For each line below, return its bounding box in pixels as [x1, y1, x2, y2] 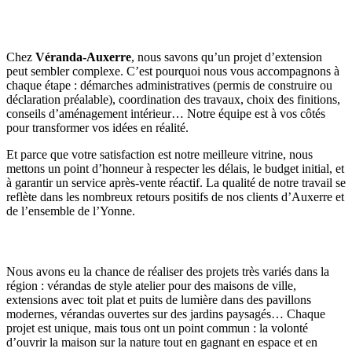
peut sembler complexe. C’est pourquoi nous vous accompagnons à [6, 64, 339, 78]
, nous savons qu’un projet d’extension [131, 49, 322, 64]
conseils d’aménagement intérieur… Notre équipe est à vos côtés [6, 106, 325, 120]
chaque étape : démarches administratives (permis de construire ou [6, 78, 332, 92]
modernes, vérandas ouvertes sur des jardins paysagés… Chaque [6, 306, 325, 321]
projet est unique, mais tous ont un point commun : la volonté [6, 321, 308, 335]
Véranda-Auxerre [35, 49, 131, 64]
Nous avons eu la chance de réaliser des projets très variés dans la [6, 264, 329, 278]
